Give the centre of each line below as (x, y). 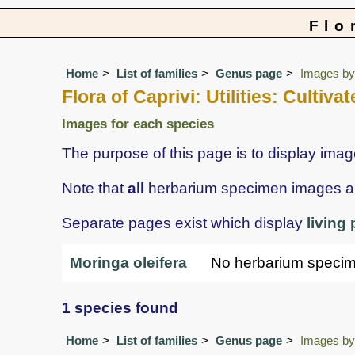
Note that (95, 188)
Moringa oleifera (128, 262)
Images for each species (138, 124)
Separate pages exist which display (184, 223)
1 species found (120, 308)
